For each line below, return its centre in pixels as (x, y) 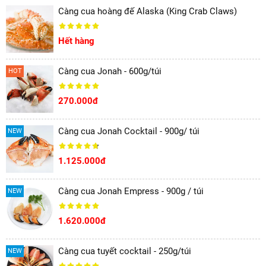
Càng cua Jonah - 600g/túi (110, 71)
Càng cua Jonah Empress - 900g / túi (131, 191)
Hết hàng (76, 41)
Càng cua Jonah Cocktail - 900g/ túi (129, 131)
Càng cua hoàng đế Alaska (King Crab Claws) (148, 11)
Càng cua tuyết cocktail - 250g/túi (125, 251)
